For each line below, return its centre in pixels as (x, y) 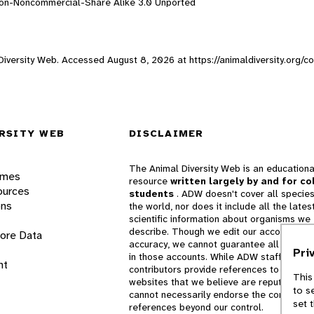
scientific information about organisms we (220, 219)
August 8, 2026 (141, 59)
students (153, 194)
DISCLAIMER (166, 134)
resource (150, 181)
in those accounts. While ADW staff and (215, 257)
